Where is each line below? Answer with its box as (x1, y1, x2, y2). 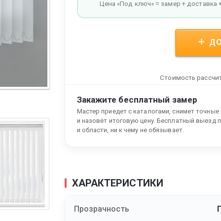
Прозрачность (74, 204, 129, 214)
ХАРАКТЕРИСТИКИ (72, 177, 163, 189)
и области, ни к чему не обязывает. (76, 126, 184, 134)
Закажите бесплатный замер (76, 95, 197, 105)
